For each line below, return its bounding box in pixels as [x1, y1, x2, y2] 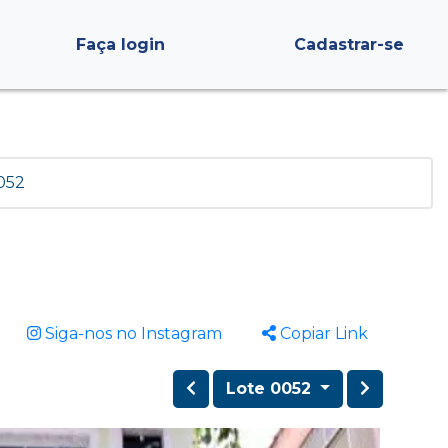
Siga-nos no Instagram [40, 324, 222, 343]
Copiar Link [276, 324, 368, 343]
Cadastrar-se [293, 34, 404, 54]
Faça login [75, 34, 165, 54]
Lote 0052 [226, 379, 317, 398]
